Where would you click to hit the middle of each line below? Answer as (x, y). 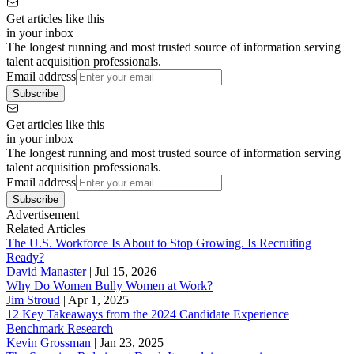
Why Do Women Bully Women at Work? (109, 285)
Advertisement (43, 214)
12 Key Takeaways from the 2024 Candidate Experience (148, 314)
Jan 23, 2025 (132, 342)
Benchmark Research (60, 328)
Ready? (25, 257)
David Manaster (46, 271)
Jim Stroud (33, 299)
